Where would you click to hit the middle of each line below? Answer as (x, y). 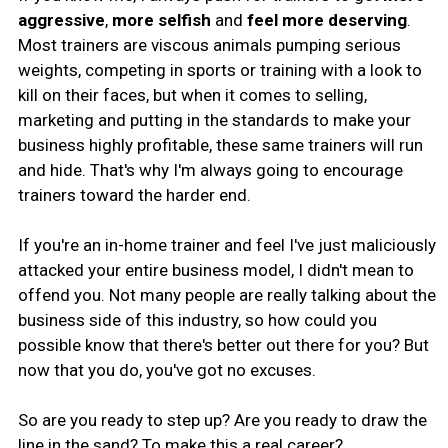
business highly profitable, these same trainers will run (220, 144)
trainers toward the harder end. (134, 194)
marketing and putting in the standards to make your (214, 119)
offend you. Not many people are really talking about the (226, 294)
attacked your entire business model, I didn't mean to (215, 269)
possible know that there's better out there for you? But (223, 344)
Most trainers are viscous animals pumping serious (209, 44)
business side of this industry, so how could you (197, 319)
